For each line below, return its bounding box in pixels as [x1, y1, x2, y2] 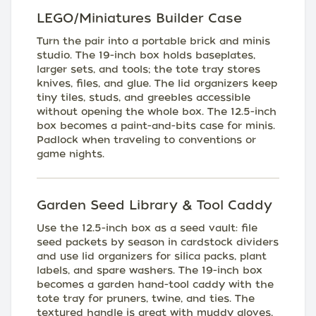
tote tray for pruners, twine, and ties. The [37, 293, 255, 304]
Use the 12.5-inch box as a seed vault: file [37, 222, 257, 233]
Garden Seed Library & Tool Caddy [37, 197, 272, 212]
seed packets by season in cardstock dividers [37, 236, 279, 248]
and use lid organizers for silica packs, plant [37, 250, 267, 262]
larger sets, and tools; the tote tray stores [37, 63, 260, 75]
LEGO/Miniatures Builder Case [37, 11, 242, 25]
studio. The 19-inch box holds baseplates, [37, 49, 255, 61]
